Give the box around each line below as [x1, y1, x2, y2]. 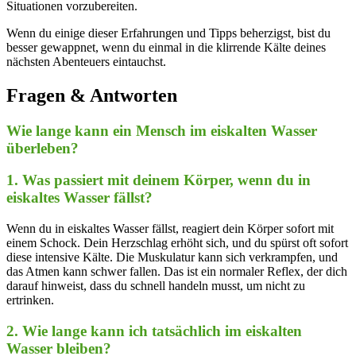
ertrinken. [6, 293, 54, 308]
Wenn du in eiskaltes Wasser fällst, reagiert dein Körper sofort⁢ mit [6, 222, 334, 236]
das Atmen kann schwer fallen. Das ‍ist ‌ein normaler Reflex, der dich [6, 265, 347, 279]
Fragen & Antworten [6, 84, 177, 106]
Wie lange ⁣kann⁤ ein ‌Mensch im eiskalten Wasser [6, 122, 317, 139]
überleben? [6, 139, 79, 157]
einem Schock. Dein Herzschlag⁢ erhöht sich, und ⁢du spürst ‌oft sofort [6, 236, 348, 250]
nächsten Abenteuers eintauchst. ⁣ [6, 54, 169, 68]
